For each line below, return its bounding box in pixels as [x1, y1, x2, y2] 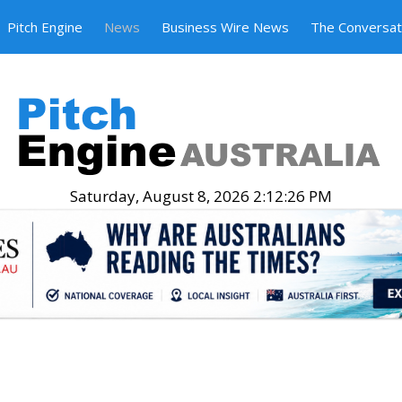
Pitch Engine [6, 18, 83, 36]
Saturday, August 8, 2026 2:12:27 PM [70, 186, 332, 206]
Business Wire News [161, 18, 289, 36]
